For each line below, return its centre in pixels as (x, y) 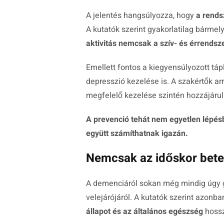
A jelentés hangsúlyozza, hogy (141, 16)
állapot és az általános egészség (144, 212)
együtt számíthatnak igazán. (137, 134)
